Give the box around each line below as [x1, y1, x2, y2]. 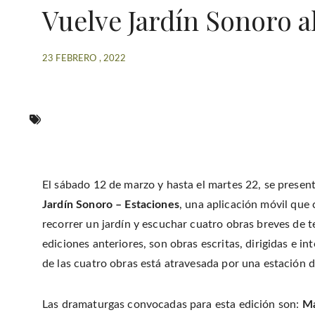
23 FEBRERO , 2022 [42, 53, 127, 63]
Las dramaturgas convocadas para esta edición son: [42, 298, 302, 310]
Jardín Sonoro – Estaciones [42, 198, 179, 210]
